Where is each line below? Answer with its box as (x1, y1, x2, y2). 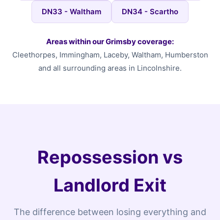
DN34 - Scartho (122, 7, 178, 16)
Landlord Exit (54, 174, 166, 196)
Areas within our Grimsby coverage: (46, 37, 174, 46)
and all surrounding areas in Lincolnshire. (38, 63, 182, 73)
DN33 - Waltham (42, 7, 101, 16)
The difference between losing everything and (14, 207, 206, 217)
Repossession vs (37, 146, 183, 168)
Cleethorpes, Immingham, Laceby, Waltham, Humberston (12, 50, 208, 59)
